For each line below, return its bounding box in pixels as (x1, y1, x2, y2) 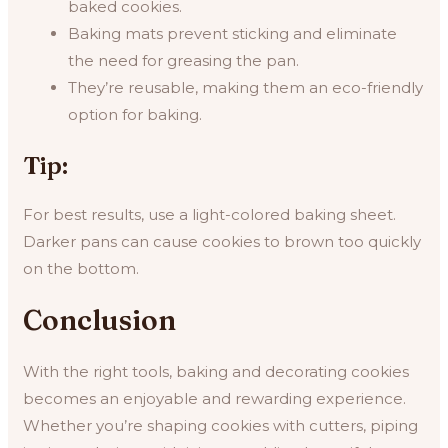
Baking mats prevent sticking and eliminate (68, 23, 398, 43)
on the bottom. (23, 259, 140, 279)
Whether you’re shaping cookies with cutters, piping (23, 416, 419, 436)
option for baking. (68, 104, 203, 124)
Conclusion (23, 303, 177, 338)
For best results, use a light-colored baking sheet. (23, 205, 397, 225)
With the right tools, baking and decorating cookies (23, 362, 410, 382)
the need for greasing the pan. (68, 50, 300, 70)
